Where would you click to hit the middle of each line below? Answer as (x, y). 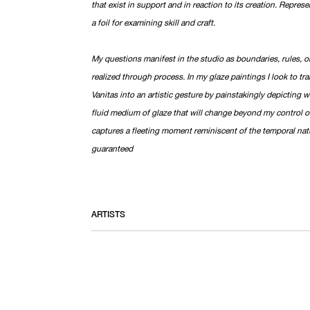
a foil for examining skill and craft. (153, 22)
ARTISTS (108, 214)
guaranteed (112, 148)
